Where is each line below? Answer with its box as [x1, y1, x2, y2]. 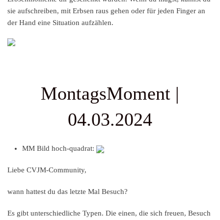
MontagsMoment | [41, 83, 179, 104]
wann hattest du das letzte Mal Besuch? [7, 188, 130, 196]
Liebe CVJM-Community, [7, 166, 86, 174]
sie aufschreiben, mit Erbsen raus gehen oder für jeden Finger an [7, 7, 205, 15]
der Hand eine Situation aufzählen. [7, 19, 113, 27]
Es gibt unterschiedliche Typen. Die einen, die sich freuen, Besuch [7, 209, 211, 218]
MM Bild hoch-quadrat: [22, 144, 96, 153]
